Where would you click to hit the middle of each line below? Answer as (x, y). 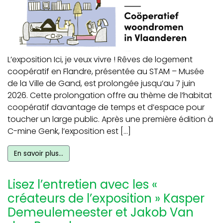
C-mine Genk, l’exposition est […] (69, 131)
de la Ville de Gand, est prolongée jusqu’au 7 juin (101, 84)
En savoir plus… (39, 154)
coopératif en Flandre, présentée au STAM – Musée (106, 72)
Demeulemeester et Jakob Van (101, 213)
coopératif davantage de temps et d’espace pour (106, 108)
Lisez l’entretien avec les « (82, 185)
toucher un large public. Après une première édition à (110, 119)
